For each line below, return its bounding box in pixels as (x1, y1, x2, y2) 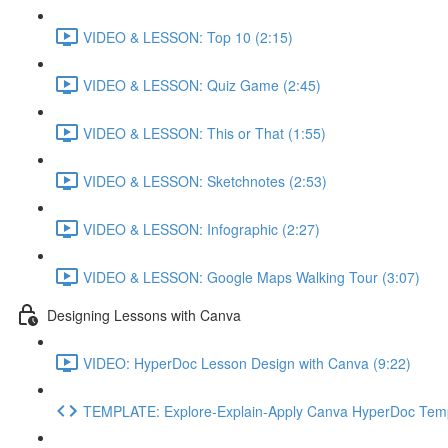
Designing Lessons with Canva (47, 304, 241, 325)
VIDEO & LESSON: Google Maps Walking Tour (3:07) (83, 266, 420, 287)
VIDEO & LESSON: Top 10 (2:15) (83, 26, 293, 47)
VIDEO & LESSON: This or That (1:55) (83, 122, 326, 143)
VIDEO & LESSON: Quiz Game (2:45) (83, 74, 321, 95)
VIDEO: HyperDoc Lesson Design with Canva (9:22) (83, 352, 411, 373)
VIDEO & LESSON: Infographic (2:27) (83, 218, 320, 239)
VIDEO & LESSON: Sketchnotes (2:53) (83, 170, 327, 191)
